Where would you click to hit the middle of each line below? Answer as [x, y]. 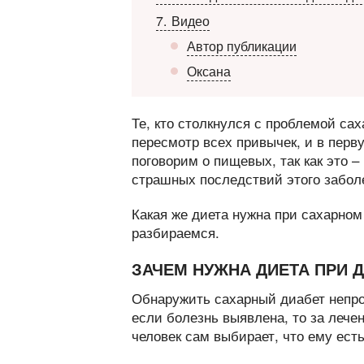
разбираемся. [175, 232]
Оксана [209, 71]
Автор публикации [242, 46]
